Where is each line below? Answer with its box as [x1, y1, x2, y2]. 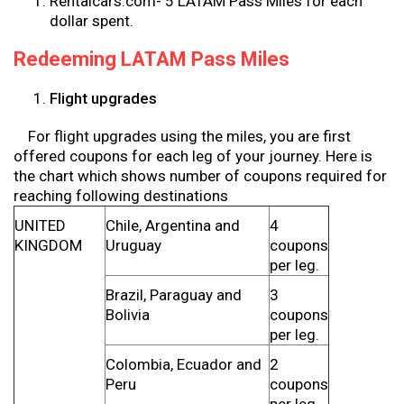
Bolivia [106, 306, 150, 324]
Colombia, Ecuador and [106, 355, 262, 373]
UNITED [14, 216, 66, 234]
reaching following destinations [14, 187, 228, 205]
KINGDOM [14, 236, 82, 254]
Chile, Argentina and [106, 216, 240, 234]
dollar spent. [50, 12, 133, 30]
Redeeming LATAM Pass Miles [14, 48, 289, 70]
